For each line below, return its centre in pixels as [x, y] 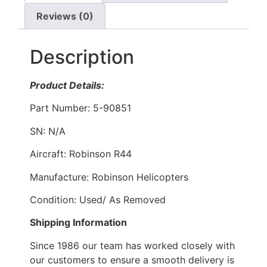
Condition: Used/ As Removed [98, 199]
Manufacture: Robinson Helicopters [109, 177]
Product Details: [67, 85]
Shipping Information [78, 223]
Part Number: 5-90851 [80, 108]
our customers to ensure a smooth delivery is [132, 260]
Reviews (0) [65, 16]
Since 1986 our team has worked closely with [132, 245]
